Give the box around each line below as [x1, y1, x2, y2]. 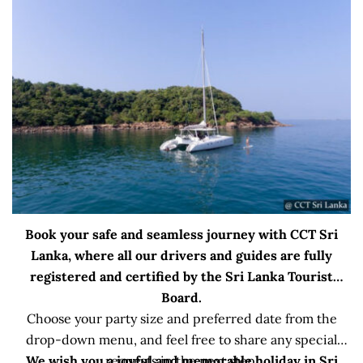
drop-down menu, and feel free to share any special [26, 331, 337, 348]
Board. [161, 289, 202, 306]
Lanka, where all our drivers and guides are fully [31, 247, 332, 264]
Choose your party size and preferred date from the [26, 310, 337, 327]
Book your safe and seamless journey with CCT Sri [25, 226, 338, 243]
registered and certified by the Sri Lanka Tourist [30, 268, 333, 285]
